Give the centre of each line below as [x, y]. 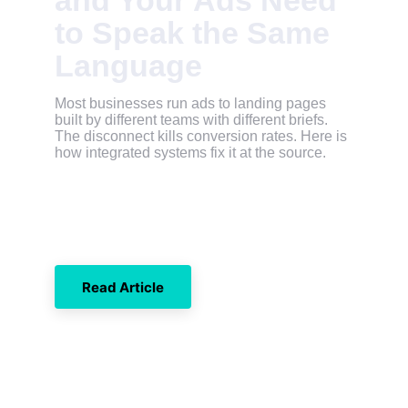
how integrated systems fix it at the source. [190, 153]
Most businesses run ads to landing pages [192, 103]
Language [128, 66]
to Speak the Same [196, 33]
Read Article [122, 287]
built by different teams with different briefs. [193, 120]
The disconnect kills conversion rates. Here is [203, 136]
